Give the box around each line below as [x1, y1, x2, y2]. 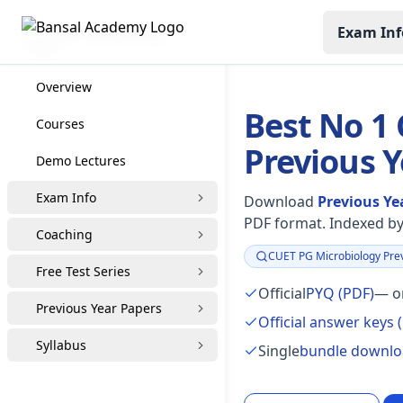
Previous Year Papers [36, 300, 162, 317]
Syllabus [36, 336, 86, 354]
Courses [36, 115, 85, 132]
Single [257, 341, 300, 361]
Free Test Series [36, 263, 130, 280]
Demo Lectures [36, 152, 126, 169]
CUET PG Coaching [48, 24, 162, 41]
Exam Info [36, 189, 96, 206]
